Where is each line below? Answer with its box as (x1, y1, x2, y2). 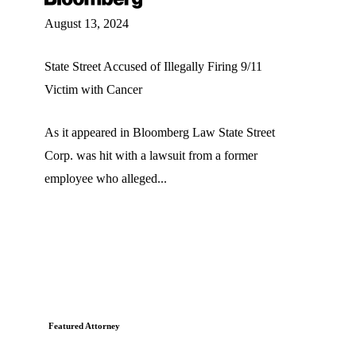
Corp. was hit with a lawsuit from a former (44, 148, 257, 162)
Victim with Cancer (44, 82, 142, 96)
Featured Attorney (48, 320, 120, 331)
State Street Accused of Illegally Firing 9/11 (44, 59, 262, 73)
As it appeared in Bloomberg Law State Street (44, 125, 275, 139)
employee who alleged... (44, 171, 167, 185)
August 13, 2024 (44, 16, 129, 30)
